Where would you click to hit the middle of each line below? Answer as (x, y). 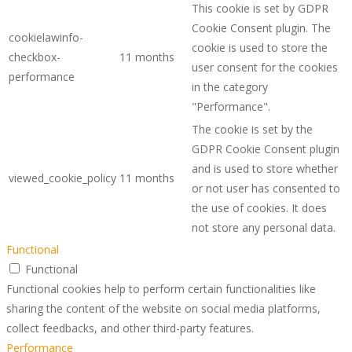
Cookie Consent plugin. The (261, 27)
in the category (230, 86)
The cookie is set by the (252, 129)
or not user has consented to (266, 188)
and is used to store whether (265, 168)
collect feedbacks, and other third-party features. (130, 328)
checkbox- (35, 57)
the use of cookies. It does (259, 207)
